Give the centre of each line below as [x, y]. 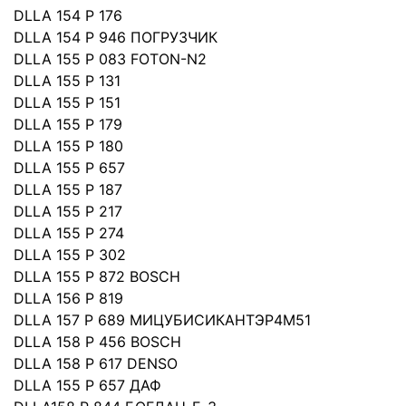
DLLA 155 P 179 [68, 124]
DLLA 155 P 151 [67, 102]
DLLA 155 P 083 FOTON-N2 [110, 59]
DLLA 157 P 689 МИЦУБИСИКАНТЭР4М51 [162, 320]
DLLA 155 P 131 [67, 81]
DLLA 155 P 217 [68, 211]
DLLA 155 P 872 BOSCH [97, 276]
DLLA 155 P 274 [69, 233]
